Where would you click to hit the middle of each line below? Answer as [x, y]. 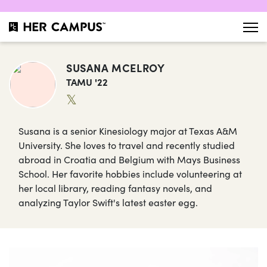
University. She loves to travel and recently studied [127, 145]
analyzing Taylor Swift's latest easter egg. [108, 202]
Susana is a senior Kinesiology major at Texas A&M [128, 131]
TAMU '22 [87, 81]
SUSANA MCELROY [116, 67]
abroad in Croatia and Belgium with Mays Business [129, 159]
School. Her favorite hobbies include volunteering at [130, 173]
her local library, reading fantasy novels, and [115, 188]
